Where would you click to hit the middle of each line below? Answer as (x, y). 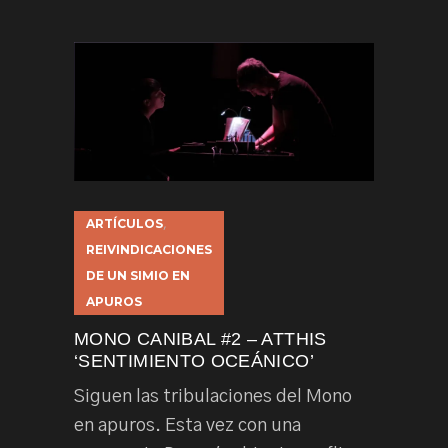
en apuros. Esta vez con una (187, 426)
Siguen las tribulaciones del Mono (213, 397)
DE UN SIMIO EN (138, 276)
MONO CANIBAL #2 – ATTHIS (200, 339)
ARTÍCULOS (124, 224)
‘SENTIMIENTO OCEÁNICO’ (194, 361)
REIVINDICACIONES (149, 250)
